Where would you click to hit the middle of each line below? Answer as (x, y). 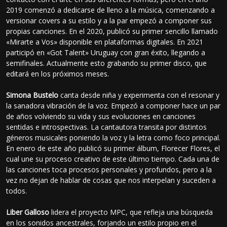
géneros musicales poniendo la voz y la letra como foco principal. (113, 137)
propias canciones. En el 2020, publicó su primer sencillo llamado (112, 31)
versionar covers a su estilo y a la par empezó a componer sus (109, 20)
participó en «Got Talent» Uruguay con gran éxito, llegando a (106, 52)
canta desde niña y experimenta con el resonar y (139, 95)
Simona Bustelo (32, 95)
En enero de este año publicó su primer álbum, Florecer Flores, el (113, 148)
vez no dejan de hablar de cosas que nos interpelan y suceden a (111, 180)
